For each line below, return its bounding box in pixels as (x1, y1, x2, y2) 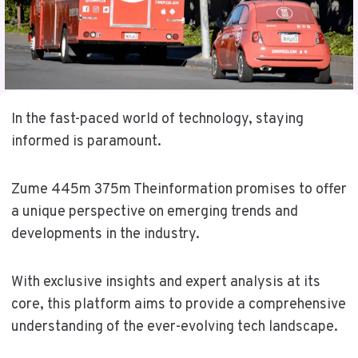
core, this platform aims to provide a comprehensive (10, 295, 346, 314)
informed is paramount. (10, 132, 161, 151)
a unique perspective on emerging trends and (10, 202, 298, 221)
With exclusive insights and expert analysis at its (10, 272, 320, 292)
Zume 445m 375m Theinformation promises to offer (10, 180, 347, 199)
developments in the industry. (10, 225, 200, 244)
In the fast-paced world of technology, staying (10, 109, 304, 129)
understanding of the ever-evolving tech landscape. (10, 317, 338, 336)
